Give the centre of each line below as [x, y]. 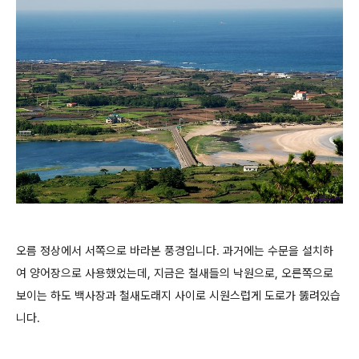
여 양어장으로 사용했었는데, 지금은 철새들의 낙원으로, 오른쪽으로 [175, 273]
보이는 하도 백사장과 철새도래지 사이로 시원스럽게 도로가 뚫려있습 [178, 295]
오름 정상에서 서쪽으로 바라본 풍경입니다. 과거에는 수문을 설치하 [175, 250]
